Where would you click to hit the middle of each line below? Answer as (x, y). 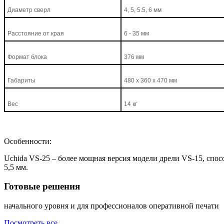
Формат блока (27, 57)
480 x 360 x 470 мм (151, 80)
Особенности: (28, 141)
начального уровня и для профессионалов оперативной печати (111, 206)
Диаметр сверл (29, 10)
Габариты (22, 80)
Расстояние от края (36, 33)
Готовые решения (42, 186)
